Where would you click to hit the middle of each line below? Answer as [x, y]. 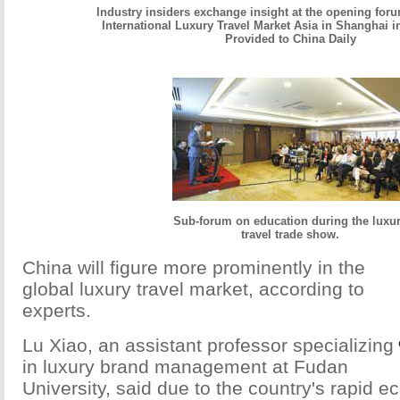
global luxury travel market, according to [193, 289]
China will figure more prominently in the [194, 267]
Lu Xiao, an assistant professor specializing [208, 345]
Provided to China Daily [290, 39]
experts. [57, 310]
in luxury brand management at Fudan [185, 367]
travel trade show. [290, 234]
